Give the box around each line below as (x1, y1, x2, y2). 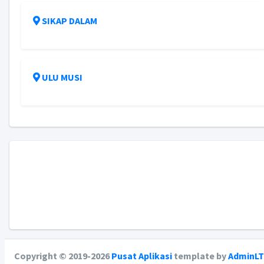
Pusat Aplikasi (111, 250, 172, 262)
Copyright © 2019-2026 (14, 250, 111, 262)
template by (172, 250, 228, 262)
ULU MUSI (41, 71, 82, 83)
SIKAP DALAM (41, 15, 97, 27)
